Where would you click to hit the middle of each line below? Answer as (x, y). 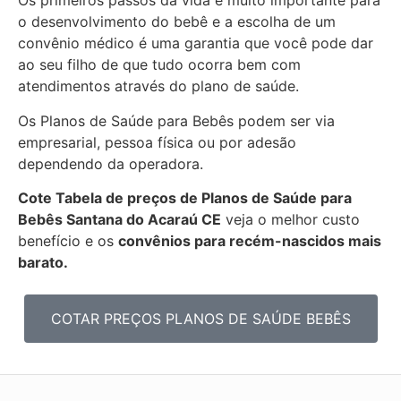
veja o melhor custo (290, 219)
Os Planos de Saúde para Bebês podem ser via (176, 120)
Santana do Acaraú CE (144, 219)
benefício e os (68, 240)
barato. (43, 262)
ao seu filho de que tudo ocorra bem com (159, 65)
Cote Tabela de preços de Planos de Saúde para (185, 197)
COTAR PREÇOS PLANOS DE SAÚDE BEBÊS (200, 319)
